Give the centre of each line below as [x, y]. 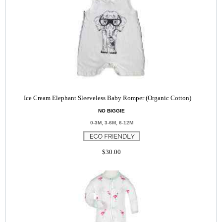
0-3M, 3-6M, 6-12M [111, 123]
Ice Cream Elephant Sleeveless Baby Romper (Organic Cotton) [108, 98]
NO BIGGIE [111, 111]
